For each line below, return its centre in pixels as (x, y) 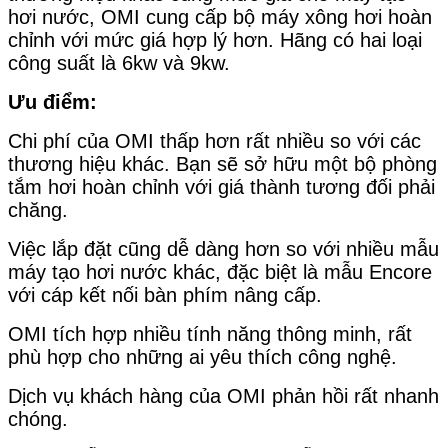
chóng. (38, 419)
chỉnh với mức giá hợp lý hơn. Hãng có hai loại (215, 40)
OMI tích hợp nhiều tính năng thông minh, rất (210, 334)
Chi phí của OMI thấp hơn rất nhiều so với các (214, 141)
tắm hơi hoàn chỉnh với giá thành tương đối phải (221, 187)
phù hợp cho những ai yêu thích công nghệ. (202, 357)
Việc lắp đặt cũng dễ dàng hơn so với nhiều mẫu (223, 249)
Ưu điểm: (52, 102)
